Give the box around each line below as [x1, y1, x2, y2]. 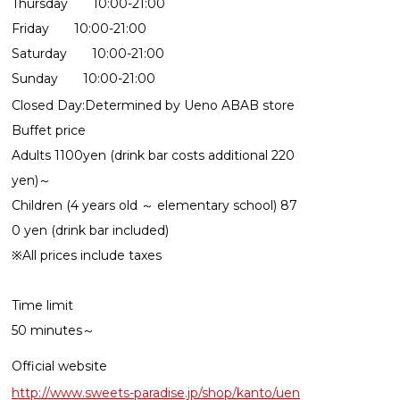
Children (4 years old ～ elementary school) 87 [12, 197, 297, 213]
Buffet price [12, 122, 86, 138]
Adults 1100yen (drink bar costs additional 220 [12, 147, 295, 163]
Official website [12, 358, 107, 374]
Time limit [12, 297, 73, 313]
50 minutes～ [12, 322, 95, 338]
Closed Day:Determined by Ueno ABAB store [12, 97, 295, 113]
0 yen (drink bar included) [12, 222, 169, 238]
